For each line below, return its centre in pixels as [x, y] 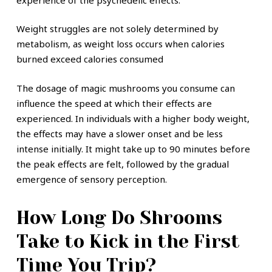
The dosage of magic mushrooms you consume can [125, 88]
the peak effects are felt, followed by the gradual [122, 164]
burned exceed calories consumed [90, 59]
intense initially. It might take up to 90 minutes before [133, 148]
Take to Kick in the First [128, 242]
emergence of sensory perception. [91, 179]
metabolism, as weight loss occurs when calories [120, 44]
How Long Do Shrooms [119, 218]
